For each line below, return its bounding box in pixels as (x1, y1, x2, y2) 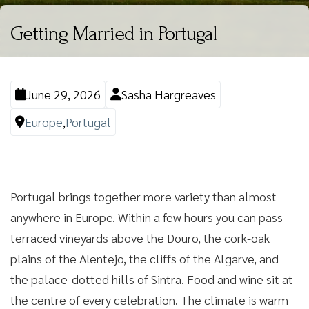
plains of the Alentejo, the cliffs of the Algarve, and (10, 250, 279, 266)
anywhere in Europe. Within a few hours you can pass (10, 209, 283, 225)
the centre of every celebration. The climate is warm (10, 292, 288, 308)
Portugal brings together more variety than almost (10, 188, 277, 204)
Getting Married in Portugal (10, 22, 217, 45)
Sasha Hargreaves (121, 86, 216, 102)
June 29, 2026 (26, 86, 101, 102)
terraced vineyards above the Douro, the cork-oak (10, 230, 270, 246)
